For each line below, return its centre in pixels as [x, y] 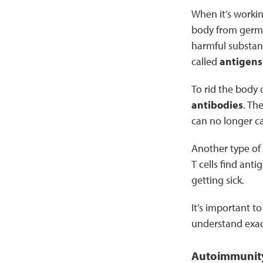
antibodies [217, 105]
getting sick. [219, 180]
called [205, 61]
